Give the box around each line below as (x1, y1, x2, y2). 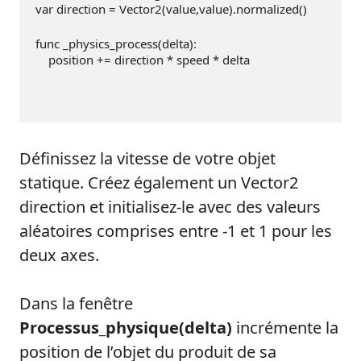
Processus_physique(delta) (19, 317, 232, 339)
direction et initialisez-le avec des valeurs (19, 196, 321, 218)
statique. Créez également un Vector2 (19, 172, 298, 194)
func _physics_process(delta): (35, 35, 197, 52)
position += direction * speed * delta (35, 51, 250, 68)
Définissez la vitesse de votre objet (19, 147, 276, 170)
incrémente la (232, 317, 338, 339)
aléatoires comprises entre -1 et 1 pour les (19, 220, 332, 243)
